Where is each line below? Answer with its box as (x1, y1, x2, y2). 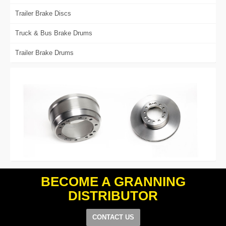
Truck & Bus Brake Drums (15, 29, 92, 37)
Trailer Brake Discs (15, 10, 71, 17)
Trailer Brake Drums (15, 49, 74, 56)
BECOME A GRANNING (40, 174, 186, 189)
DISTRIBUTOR (68, 188, 158, 203)
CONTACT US (92, 213, 134, 221)
